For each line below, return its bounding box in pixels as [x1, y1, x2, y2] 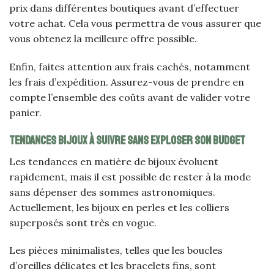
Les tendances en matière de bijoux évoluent [9, 155, 218, 168]
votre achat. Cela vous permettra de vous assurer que [9, 17, 261, 30]
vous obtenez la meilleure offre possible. [9, 32, 197, 45]
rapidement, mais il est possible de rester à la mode [9, 170, 251, 183]
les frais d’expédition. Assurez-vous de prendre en [9, 76, 244, 89]
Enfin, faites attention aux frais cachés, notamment [9, 61, 250, 73]
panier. [9, 106, 42, 119]
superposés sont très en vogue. [9, 216, 157, 229]
